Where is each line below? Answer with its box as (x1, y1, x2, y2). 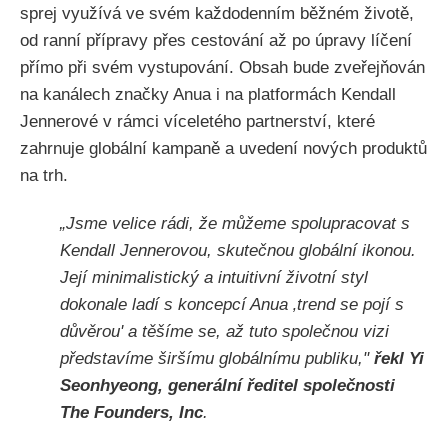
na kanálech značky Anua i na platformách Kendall (20, 84, 396, 104)
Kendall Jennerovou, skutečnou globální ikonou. (60, 241, 416, 261)
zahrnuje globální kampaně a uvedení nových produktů (20, 138, 427, 158)
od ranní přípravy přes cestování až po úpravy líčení (20, 30, 412, 50)
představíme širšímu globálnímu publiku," (60, 349, 374, 369)
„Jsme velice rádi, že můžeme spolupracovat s (60, 214, 410, 234)
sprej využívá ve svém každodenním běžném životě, (20, 3, 414, 23)
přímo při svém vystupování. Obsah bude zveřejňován (20, 57, 425, 77)
